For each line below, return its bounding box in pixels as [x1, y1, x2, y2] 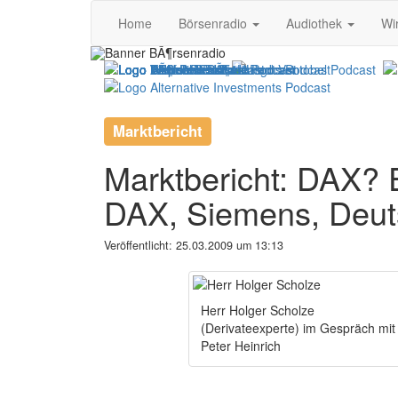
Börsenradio [179, 14, 251, 32]
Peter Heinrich [201, 337, 281, 354]
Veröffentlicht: [104, 237, 176, 253]
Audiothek [286, 14, 346, 32]
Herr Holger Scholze [201, 301, 314, 319]
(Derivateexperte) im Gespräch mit [201, 319, 395, 337]
